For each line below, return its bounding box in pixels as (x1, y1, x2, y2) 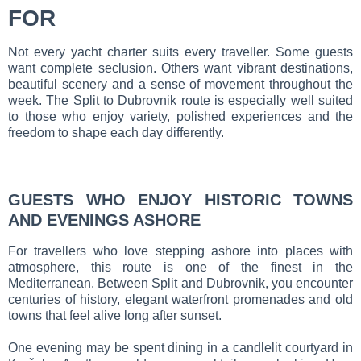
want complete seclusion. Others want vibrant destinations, (8, 60, 353, 75)
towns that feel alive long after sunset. (8, 308, 222, 322)
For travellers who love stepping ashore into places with (8, 243, 353, 258)
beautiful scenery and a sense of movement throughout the (8, 77, 353, 91)
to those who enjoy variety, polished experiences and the (8, 109, 353, 123)
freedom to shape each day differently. (8, 125, 224, 139)
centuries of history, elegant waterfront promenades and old (8, 292, 353, 306)
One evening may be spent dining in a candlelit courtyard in (8, 340, 353, 355)
